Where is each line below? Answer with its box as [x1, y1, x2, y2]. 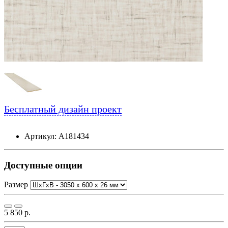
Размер [4, 180, 30, 189]
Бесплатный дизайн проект [4, 103, 122, 115]
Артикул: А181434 [24, 131, 89, 140]
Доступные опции [4, 159, 82, 170]
